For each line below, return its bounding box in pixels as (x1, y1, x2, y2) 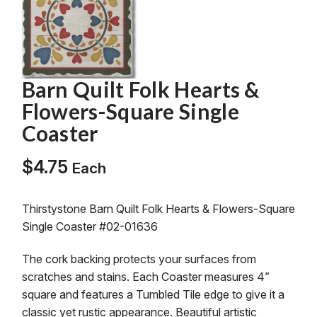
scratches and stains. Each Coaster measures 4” (21, 269, 270, 284)
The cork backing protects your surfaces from (21, 251, 256, 266)
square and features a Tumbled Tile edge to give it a (21, 287, 284, 301)
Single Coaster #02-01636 (21, 219, 158, 234)
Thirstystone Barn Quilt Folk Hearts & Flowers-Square (21, 201, 295, 216)
